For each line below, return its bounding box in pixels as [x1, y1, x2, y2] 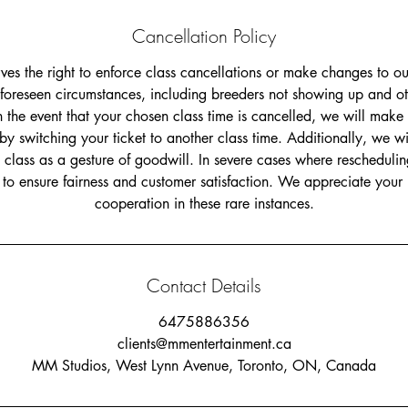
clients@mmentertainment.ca [117, 334, 291, 353]
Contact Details [147, 273, 261, 298]
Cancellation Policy [132, 24, 276, 48]
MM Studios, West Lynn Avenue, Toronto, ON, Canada [32, 356, 376, 375]
